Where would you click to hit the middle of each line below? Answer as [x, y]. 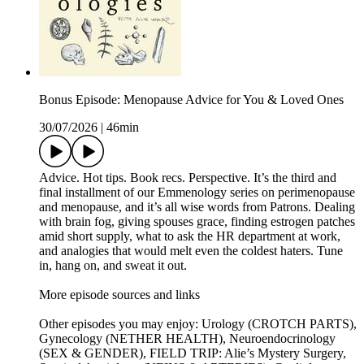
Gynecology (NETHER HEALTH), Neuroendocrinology [187, 338]
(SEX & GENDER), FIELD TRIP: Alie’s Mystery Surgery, [193, 353]
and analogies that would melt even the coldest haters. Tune [191, 250]
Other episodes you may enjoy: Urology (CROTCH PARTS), [198, 323]
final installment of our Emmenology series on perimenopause [197, 192]
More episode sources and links [119, 294]
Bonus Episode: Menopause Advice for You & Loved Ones [191, 99]
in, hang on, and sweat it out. [115, 265]
